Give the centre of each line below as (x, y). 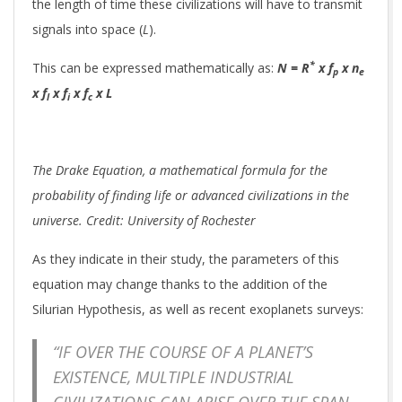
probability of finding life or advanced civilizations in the (191, 195)
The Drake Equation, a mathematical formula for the (180, 170)
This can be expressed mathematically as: (155, 68)
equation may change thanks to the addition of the (180, 284)
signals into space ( (87, 29)
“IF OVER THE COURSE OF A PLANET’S (183, 352)
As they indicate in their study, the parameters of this (186, 259)
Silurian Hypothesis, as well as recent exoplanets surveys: (198, 309)
